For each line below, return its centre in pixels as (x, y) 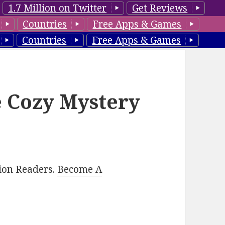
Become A (80, 170)
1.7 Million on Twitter (58, 8)
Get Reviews (160, 8)
